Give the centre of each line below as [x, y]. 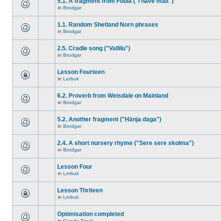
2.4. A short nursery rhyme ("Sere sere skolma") [126, 143]
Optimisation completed [91, 214]
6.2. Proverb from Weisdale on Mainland [113, 96]
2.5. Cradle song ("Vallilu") [94, 48]
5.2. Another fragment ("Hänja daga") [109, 119]
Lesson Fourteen [81, 72]
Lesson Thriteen [80, 190]
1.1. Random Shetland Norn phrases [108, 25]
